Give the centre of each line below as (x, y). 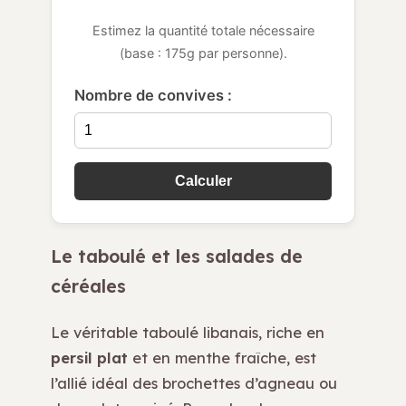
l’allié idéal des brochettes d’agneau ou (194, 383)
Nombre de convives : (153, 96)
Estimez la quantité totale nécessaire (203, 31)
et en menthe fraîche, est (222, 358)
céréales (88, 287)
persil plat (89, 358)
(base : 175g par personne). (203, 53)
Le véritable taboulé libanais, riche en (188, 333)
